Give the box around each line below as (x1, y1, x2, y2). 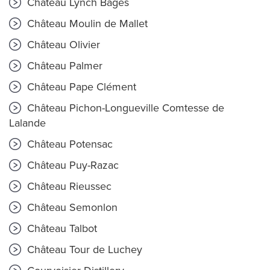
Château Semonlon (24, 201, 118, 214)
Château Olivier (24, 38, 100, 51)
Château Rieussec (24, 180, 111, 193)
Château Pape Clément (24, 80, 136, 93)
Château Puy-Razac (24, 159, 119, 172)
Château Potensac (24, 137, 113, 151)
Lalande (9, 116, 46, 130)
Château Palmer (24, 59, 102, 72)
